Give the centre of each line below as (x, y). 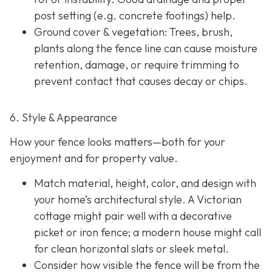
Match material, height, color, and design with (145, 183)
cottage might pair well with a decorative (133, 216)
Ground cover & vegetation (99, 32)
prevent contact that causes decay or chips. (141, 81)
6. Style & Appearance (63, 118)
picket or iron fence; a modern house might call (148, 232)
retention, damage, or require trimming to (137, 65)
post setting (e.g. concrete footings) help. (135, 16)
